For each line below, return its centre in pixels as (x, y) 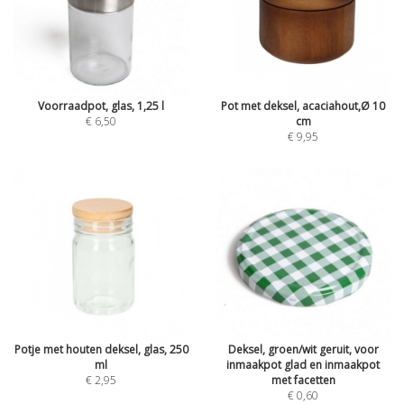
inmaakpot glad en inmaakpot (303, 365)
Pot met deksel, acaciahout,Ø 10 (303, 106)
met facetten (303, 380)
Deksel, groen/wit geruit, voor (303, 349)
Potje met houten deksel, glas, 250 (101, 349)
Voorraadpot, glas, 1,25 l (101, 106)
